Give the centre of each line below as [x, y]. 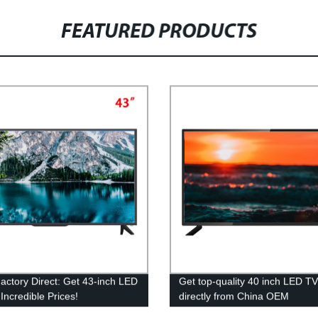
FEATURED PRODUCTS [159, 32]
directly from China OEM [234, 296]
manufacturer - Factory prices [246, 311]
